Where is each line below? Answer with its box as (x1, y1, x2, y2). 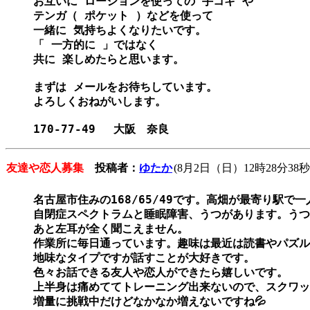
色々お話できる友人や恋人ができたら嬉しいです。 (33, 266, 288, 280)
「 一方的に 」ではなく (33, 38, 165, 52)
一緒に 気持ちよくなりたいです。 (33, 24, 213, 37)
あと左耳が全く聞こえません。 (33, 222, 188, 236)
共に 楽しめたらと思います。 (33, 53, 191, 66)
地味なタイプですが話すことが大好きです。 (33, 251, 255, 265)
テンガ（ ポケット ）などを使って (33, 9, 220, 23)
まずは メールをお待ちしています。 (33, 80, 217, 94)
